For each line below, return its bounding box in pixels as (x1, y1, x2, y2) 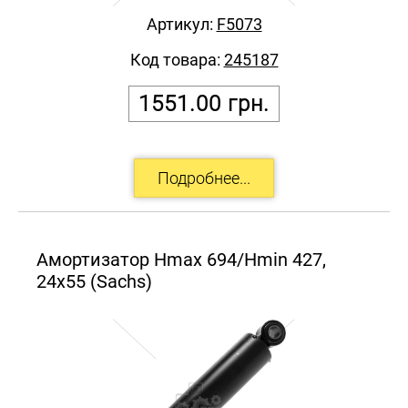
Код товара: (129, 49, 224, 69)
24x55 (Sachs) (36, 270, 152, 292)
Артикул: (146, 14, 217, 34)
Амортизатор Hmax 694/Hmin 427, (36, 248, 326, 270)
